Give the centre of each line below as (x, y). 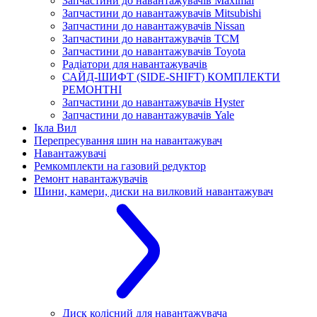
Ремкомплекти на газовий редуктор (120, 166)
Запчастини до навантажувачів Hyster (153, 103)
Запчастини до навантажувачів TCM (151, 39)
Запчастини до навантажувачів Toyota (154, 52)
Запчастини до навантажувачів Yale (148, 115)
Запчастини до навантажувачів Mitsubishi (162, 13)
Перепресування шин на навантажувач (128, 141)
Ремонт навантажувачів (91, 179)
